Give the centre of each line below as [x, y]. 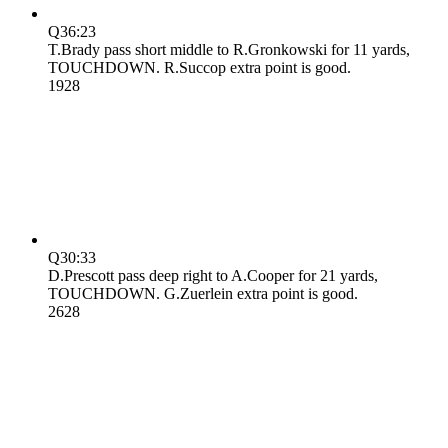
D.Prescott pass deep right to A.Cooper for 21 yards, [213, 275]
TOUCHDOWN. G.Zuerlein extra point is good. [203, 293]
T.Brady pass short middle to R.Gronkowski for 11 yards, [229, 49]
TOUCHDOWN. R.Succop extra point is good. [199, 67]
